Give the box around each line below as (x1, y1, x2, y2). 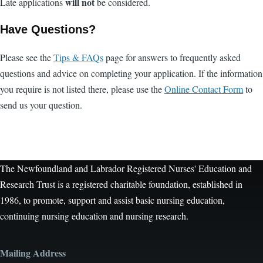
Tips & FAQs (53, 51, 103, 63)
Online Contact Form (164, 83, 243, 95)
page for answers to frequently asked (103, 51, 241, 63)
